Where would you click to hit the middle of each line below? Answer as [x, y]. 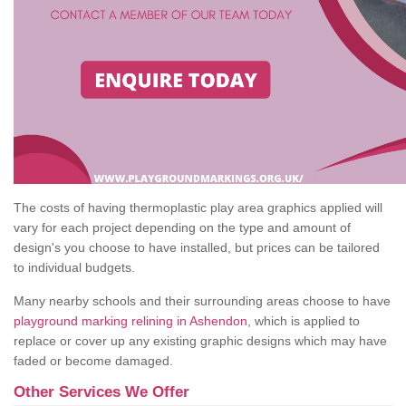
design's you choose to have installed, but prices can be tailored [197, 248]
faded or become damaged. [93, 361]
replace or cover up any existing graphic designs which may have [200, 341]
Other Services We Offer [101, 392]
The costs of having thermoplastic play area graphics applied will [198, 208]
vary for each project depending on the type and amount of [182, 228]
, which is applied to [304, 321]
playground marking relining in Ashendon [130, 321]
